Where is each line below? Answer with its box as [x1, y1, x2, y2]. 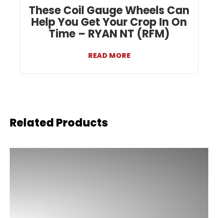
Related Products [10, 115, 108, 130]
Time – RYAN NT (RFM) [48, 26, 170, 41]
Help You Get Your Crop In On [31, 14, 187, 30]
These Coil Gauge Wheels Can [29, 2, 189, 18]
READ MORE [88, 50, 130, 60]
